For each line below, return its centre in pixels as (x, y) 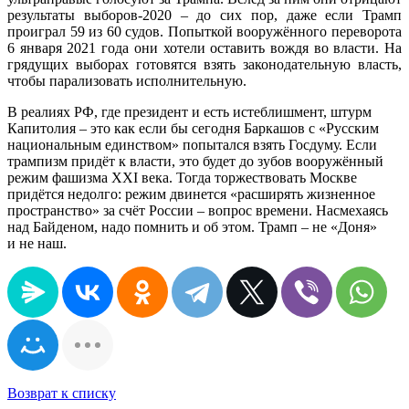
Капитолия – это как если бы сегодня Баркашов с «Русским (193, 129)
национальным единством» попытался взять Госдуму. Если (192, 145)
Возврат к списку (62, 393)
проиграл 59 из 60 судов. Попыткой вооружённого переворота (204, 32)
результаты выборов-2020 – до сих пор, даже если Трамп (204, 16)
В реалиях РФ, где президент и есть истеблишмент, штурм (189, 112)
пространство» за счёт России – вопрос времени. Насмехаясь (198, 211)
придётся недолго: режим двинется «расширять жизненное (191, 194)
